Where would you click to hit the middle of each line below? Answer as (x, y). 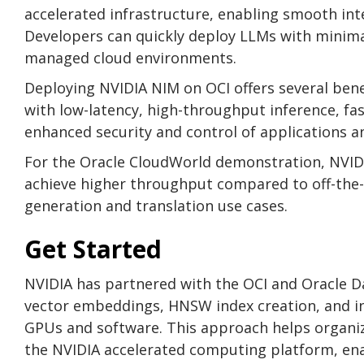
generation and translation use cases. (156, 205)
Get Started (93, 249)
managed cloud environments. (130, 57)
